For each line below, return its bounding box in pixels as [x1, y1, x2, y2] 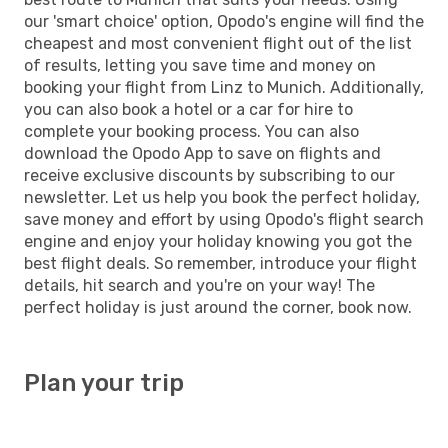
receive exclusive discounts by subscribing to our [24, 165, 395, 185]
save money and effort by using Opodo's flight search [24, 209, 424, 229]
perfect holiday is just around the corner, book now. [24, 297, 412, 317]
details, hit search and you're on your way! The [24, 275, 375, 295]
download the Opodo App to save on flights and [24, 143, 381, 163]
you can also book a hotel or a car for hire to [24, 99, 353, 119]
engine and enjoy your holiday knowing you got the [24, 231, 412, 251]
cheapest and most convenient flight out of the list [24, 33, 412, 53]
